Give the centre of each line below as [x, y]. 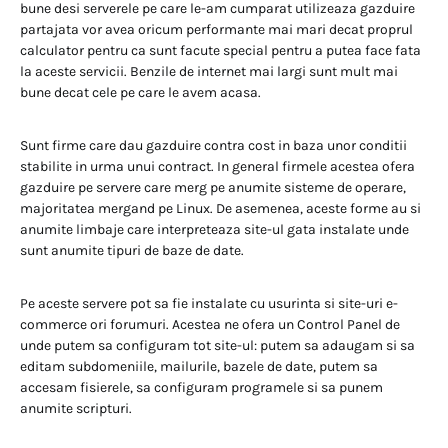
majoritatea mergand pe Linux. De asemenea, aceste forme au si [220, 208]
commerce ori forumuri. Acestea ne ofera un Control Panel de [210, 324]
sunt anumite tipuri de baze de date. [132, 250]
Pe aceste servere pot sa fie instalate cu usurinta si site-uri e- [209, 303]
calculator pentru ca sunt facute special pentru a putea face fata [220, 50]
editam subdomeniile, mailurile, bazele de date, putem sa [199, 366]
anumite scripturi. [76, 408]
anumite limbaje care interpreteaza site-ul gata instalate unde [214, 229]
